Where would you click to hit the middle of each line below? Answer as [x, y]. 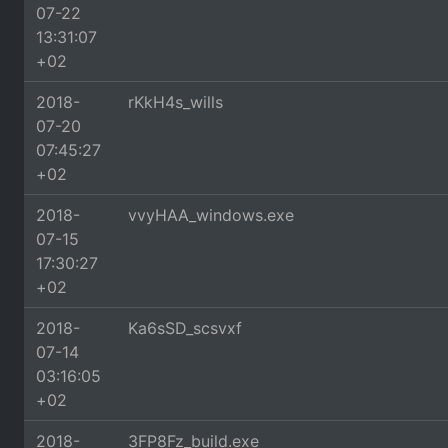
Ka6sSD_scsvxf [185, 328]
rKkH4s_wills [175, 102]
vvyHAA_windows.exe [211, 215]
